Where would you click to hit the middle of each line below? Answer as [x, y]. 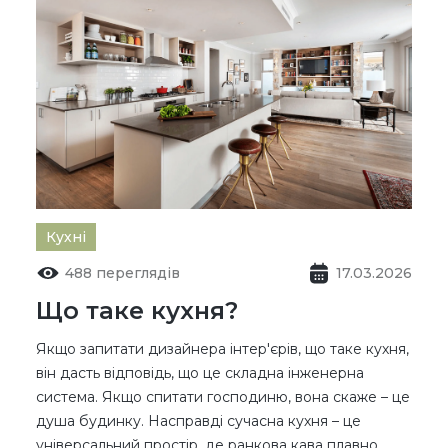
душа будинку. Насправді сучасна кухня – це [198, 420]
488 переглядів [122, 272]
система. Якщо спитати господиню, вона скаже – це [223, 396]
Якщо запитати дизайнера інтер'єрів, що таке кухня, [222, 348]
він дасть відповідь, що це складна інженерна [200, 372]
